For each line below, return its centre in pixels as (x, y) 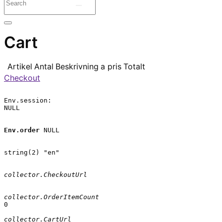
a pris (111, 66)
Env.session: (28, 100)
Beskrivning (77, 66)
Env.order (22, 130)
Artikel (20, 66)
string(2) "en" (32, 152)
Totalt (134, 66)
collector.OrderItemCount (52, 197)
